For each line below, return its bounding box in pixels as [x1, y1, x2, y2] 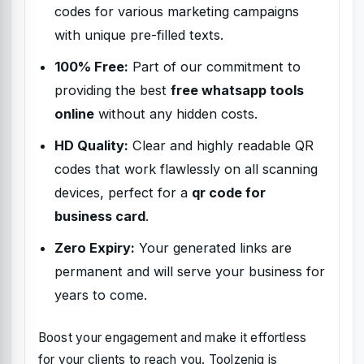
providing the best [54, 82, 171, 98]
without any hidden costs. [94, 106, 258, 122]
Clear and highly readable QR [128, 137, 314, 154]
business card [54, 208, 145, 224]
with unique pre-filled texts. [54, 27, 223, 43]
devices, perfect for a [54, 184, 192, 201]
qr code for [192, 184, 266, 201]
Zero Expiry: [54, 240, 135, 256]
